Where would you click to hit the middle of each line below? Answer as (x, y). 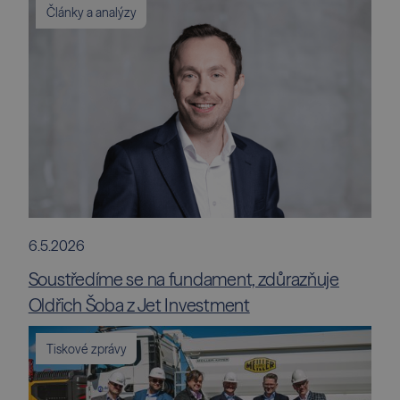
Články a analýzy (91, 12)
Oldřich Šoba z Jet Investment (139, 305)
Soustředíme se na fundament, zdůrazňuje (183, 279)
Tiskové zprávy (86, 349)
